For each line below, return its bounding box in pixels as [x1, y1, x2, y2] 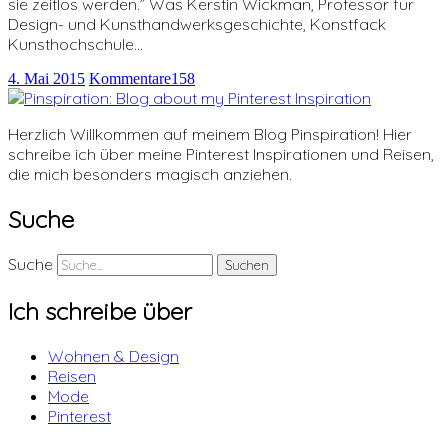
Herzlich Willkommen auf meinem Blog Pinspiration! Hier [8, 124, 412, 144]
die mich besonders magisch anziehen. [8, 164, 292, 184]
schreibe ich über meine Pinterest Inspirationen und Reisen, [8, 144, 434, 164]
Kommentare [89, 70, 171, 87]
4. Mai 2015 [8, 70, 85, 87]
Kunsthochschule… [8, 34, 143, 54]
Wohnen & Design [48, 345, 179, 366]
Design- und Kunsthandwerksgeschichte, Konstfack [8, 14, 386, 34]
